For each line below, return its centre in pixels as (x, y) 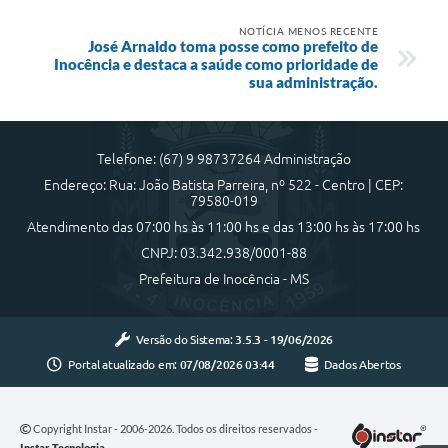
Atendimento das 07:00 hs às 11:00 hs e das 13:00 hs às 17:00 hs (224, 226)
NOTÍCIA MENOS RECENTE (308, 30)
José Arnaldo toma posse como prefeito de (233, 45)
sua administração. (313, 81)
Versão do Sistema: (186, 339)
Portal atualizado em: (124, 365)
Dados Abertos (362, 365)
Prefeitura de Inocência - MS (223, 278)
